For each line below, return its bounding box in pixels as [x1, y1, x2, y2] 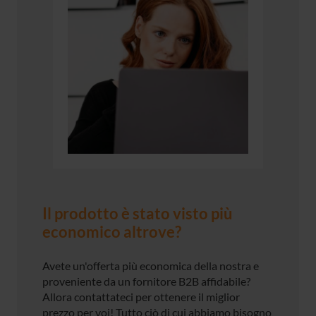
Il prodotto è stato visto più [42, 205, 233, 224]
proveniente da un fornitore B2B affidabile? [42, 274, 250, 288]
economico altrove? [42, 223, 181, 242]
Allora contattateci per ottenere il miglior [42, 290, 240, 304]
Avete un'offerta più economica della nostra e [42, 259, 259, 273]
